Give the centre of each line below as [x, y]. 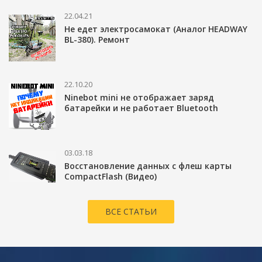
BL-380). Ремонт [97, 39]
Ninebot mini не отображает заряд [139, 97]
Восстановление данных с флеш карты [148, 166]
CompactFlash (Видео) [111, 176]
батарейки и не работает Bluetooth [141, 108]
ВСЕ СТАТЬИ [131, 212]
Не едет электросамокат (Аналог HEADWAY [156, 29]
